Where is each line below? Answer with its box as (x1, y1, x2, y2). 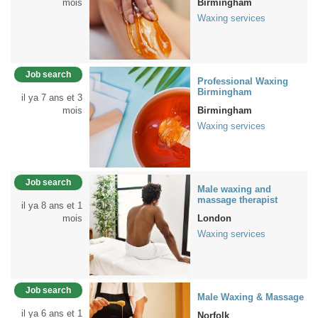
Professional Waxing (197, 76, 288, 87)
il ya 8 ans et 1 (21, 200, 82, 211)
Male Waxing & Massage (197, 292, 304, 302)
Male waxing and (197, 184, 271, 194)
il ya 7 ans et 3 (21, 92, 82, 103)
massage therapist (197, 194, 278, 205)
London (197, 213, 231, 224)
